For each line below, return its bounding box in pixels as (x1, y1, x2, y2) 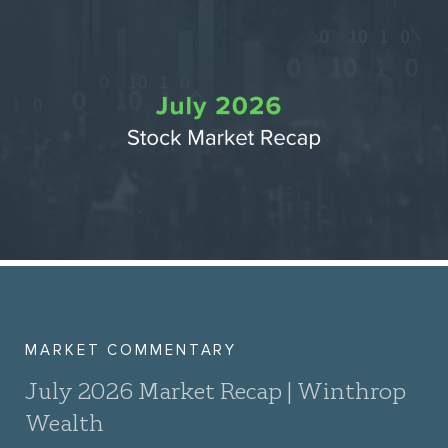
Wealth (25, 407, 104, 438)
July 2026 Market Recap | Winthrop (25, 375, 406, 406)
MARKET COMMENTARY (25, 341, 238, 360)
